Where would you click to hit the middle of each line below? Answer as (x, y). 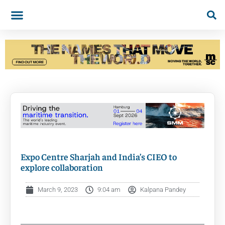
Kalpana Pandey (163, 190)
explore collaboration (62, 167)
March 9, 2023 (58, 190)
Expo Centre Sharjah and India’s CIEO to (99, 157)
